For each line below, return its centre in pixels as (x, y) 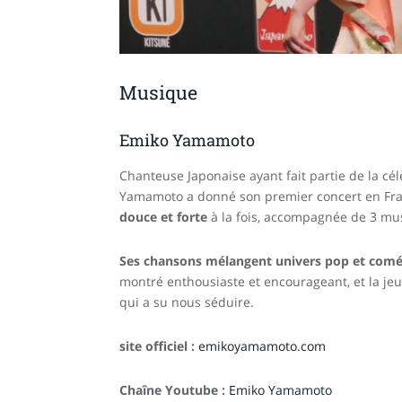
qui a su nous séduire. (187, 301)
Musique (158, 93)
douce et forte (163, 216)
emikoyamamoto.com (262, 345)
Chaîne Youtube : (174, 389)
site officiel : (159, 345)
